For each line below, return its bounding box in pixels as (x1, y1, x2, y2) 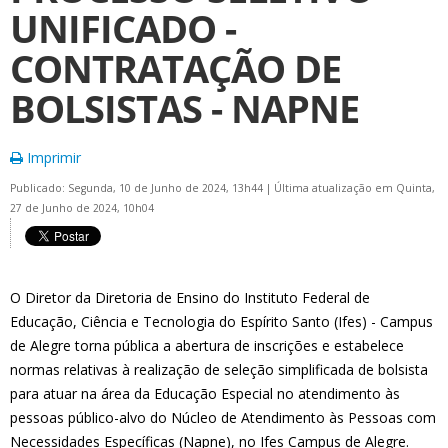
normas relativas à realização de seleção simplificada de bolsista (10, 360, 428, 379)
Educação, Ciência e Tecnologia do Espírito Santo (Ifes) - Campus (10, 312, 433, 331)
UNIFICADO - (10, 3, 236, 54)
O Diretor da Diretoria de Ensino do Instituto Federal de (10, 288, 370, 307)
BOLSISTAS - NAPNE (10, 83, 359, 134)
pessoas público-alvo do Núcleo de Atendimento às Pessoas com (10, 408, 436, 427)
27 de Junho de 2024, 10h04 (10, 201, 154, 215)
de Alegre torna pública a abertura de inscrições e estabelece (10, 336, 404, 355)
